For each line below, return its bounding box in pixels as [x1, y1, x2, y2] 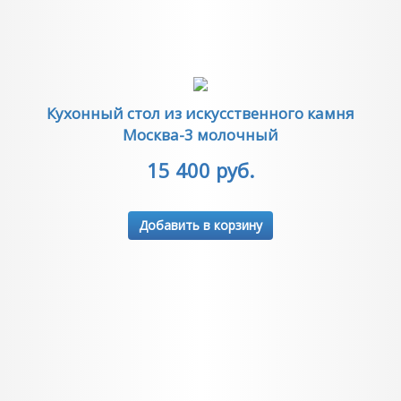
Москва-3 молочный [123, 124, 278, 145]
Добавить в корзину [139, 217, 262, 234]
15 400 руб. [147, 157, 254, 183]
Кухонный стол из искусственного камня [47, 103, 354, 124]
